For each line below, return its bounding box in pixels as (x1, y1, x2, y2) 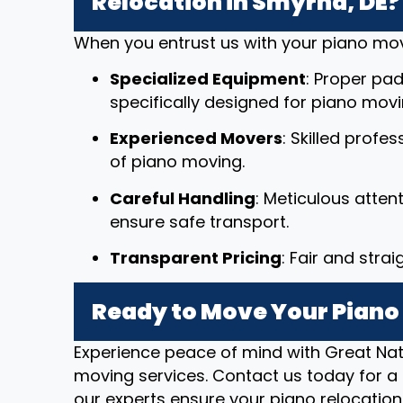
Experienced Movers (110, 127, 282, 150)
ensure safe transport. (110, 210, 289, 233)
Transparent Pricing (110, 246, 282, 270)
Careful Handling (110, 186, 255, 210)
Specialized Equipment (110, 67, 306, 90)
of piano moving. (110, 150, 245, 174)
